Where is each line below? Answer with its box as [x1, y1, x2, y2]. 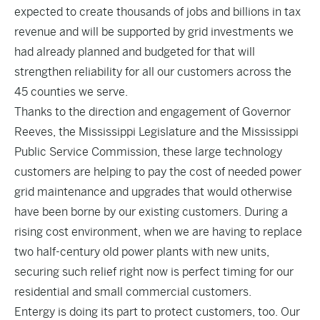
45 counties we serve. [14, 85, 131, 99]
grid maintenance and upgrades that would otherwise [14, 185, 292, 199]
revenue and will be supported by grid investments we [14, 25, 294, 39]
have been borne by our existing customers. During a [14, 205, 288, 219]
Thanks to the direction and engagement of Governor [14, 105, 291, 119]
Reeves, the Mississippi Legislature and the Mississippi [14, 125, 299, 139]
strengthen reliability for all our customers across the [14, 65, 291, 79]
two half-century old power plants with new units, [14, 245, 269, 259]
